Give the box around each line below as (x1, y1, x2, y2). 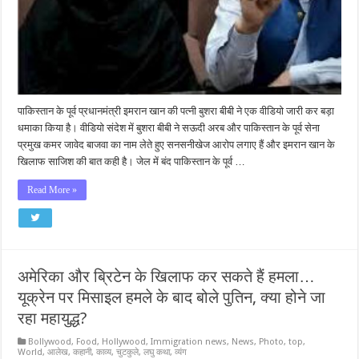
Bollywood (28, 336, 72, 347)
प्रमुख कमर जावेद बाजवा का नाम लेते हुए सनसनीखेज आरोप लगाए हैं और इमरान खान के (18, 138, 336, 151)
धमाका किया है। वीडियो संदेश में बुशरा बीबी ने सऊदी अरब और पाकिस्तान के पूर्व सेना (18, 121, 321, 134)
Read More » (27, 184, 78, 196)
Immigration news (151, 336, 228, 347)
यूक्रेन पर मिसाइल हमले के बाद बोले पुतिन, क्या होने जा (18, 287, 326, 307)
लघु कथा (143, 346, 171, 357)
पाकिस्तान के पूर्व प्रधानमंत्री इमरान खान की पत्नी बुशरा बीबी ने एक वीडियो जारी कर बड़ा (18, 104, 335, 117)
